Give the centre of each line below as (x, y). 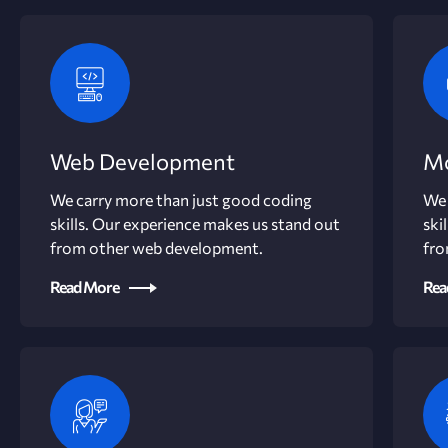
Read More (84, 286)
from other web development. (156, 247)
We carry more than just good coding (181, 199)
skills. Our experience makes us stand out (195, 223)
